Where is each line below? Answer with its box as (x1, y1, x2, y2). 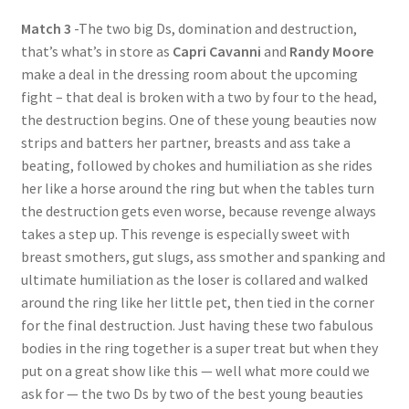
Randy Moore (288, 42, 373, 61)
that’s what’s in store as (20, 42, 173, 61)
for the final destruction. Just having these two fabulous (20, 316, 373, 335)
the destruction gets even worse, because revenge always (20, 202, 376, 221)
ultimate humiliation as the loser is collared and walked (20, 270, 368, 289)
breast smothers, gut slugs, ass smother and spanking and (20, 247, 385, 267)
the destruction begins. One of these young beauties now (20, 110, 376, 130)
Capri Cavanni (172, 42, 261, 61)
